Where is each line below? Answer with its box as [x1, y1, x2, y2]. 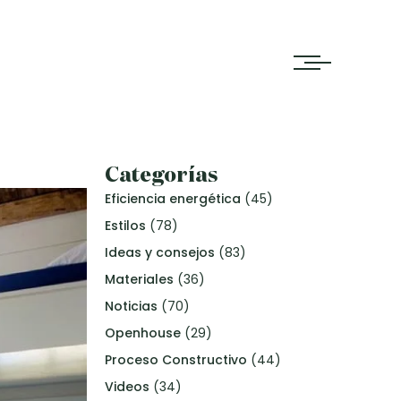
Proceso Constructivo [105, 351, 247, 369]
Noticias [105, 297, 158, 315]
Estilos [105, 217, 146, 235]
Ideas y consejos [105, 243, 215, 261]
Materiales [105, 270, 174, 288]
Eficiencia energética [105, 190, 241, 208]
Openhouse [105, 324, 181, 342]
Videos [105, 378, 149, 396]
